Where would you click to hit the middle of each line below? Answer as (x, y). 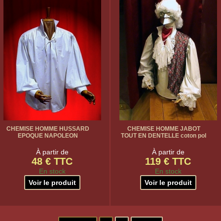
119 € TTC (168, 161)
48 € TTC (52, 161)
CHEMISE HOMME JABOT (164, 129)
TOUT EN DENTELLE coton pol (164, 136)
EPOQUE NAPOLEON (48, 136)
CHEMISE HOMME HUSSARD (48, 129)
